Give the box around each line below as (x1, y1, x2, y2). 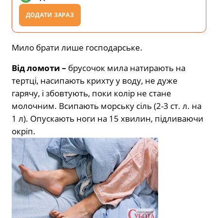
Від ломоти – (12, 62, 68, 73)
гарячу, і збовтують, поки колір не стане (12, 87, 171, 99)
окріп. (12, 125, 36, 137)
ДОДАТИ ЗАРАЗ (26, 10, 74, 19)
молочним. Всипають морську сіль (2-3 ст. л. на (12, 100, 201, 111)
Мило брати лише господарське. (12, 41, 143, 53)
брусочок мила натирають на (68, 62, 185, 73)
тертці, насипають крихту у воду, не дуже (12, 74, 178, 86)
